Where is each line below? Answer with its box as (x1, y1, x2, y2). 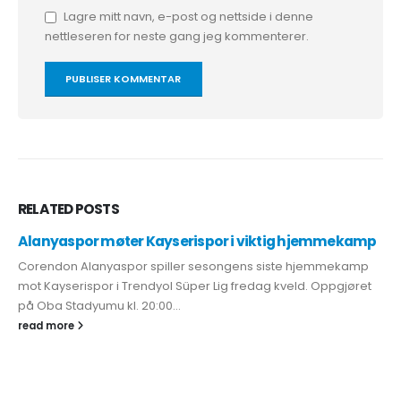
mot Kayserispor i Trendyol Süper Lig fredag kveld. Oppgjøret (18, 277, 371, 295)
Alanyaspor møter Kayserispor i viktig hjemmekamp (18, 232, 377, 252)
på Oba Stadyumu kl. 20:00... (18, 297, 181, 315)
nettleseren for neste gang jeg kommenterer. (45, 28, 309, 46)
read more (18, 319, 77, 334)
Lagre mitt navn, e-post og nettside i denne (64, 8, 313, 26)
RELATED (18, 200, 75, 219)
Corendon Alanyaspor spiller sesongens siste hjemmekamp (18, 258, 369, 276)
